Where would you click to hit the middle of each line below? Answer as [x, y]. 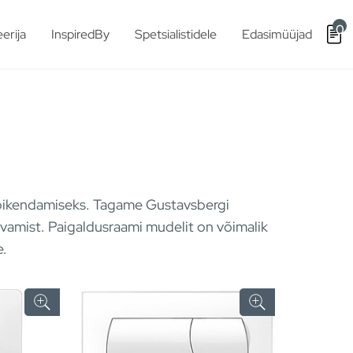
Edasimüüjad [277, 34]
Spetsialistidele [176, 34]
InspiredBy [80, 34]
